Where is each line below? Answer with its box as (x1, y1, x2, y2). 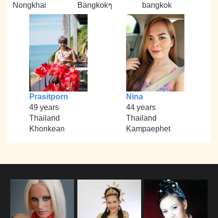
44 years (126, 103, 156, 112)
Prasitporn (29, 92, 68, 101)
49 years (29, 103, 59, 112)
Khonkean (29, 125, 65, 133)
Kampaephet (126, 125, 170, 133)
